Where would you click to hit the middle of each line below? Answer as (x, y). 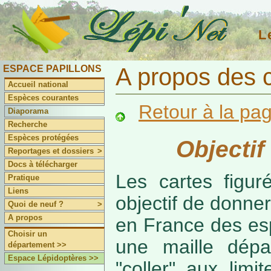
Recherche (28, 124)
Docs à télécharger (43, 164)
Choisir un (28, 234)
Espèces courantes (44, 98)
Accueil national (38, 84)
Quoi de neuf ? (36, 204)
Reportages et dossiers (51, 151)
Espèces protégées (44, 138)
